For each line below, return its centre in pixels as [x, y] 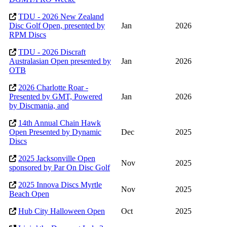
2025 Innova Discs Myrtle [60, 185]
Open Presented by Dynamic [55, 132]
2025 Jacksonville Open [57, 159]
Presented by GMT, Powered [56, 97]
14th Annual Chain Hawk [60, 123]
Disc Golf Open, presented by [57, 26]
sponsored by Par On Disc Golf [60, 168]
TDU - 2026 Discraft [52, 52]
